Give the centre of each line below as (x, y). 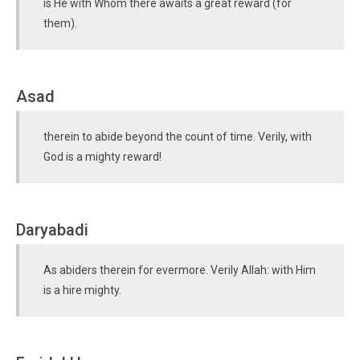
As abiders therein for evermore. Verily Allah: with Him (180, 270)
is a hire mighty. (82, 290)
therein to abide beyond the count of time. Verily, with (178, 137)
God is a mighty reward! (102, 157)
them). (60, 23)
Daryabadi (52, 230)
